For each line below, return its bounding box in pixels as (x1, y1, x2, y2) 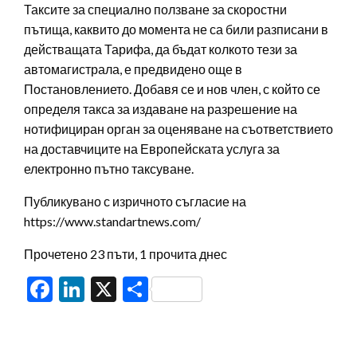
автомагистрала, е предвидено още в (24, 61, 242, 76)
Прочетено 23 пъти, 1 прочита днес (24, 245, 227, 261)
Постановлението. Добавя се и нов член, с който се (24, 80, 320, 96)
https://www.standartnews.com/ (24, 213, 201, 229)
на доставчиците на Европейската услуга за (24, 140, 280, 156)
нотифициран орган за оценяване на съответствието (24, 120, 333, 136)
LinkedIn (84, 273, 178, 304)
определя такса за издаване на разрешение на (24, 100, 297, 116)
